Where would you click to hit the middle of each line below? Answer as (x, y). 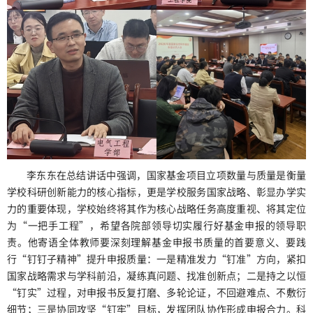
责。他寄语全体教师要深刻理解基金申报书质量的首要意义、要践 (156, 242)
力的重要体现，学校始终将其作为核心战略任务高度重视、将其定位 (156, 208)
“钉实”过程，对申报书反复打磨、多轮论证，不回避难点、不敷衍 (156, 292)
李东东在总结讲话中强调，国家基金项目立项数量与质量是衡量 (166, 175)
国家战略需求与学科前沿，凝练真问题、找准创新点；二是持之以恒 (156, 275)
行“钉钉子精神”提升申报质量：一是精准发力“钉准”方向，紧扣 (156, 259)
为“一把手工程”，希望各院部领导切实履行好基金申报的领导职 (156, 225)
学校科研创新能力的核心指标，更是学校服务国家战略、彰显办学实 (156, 191)
